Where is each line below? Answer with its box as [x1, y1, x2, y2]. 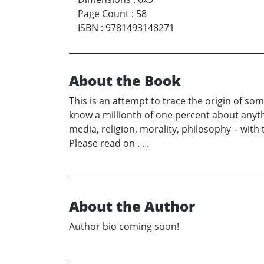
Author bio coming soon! [69, 220, 179, 233]
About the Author [69, 196, 195, 216]
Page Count [78, 7, 129, 21]
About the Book [69, 71, 181, 91]
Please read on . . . [69, 137, 149, 150]
